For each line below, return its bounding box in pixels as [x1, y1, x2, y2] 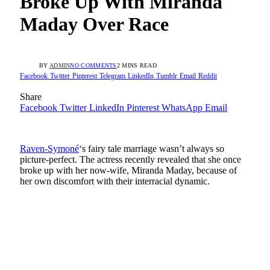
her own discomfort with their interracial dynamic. [20, 176, 210, 187]
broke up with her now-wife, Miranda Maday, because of [20, 165, 237, 176]
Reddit [198, 72, 217, 81]
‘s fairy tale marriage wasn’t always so [79, 143, 224, 154]
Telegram [99, 72, 125, 81]
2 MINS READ [116, 62, 157, 69]
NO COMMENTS [70, 62, 117, 69]
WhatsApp [162, 102, 202, 113]
